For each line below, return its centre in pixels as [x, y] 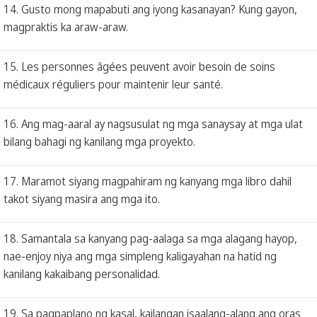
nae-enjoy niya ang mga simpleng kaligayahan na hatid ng [140, 256]
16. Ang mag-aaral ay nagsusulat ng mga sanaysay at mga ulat [153, 123]
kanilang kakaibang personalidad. [82, 273]
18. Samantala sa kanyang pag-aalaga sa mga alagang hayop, [150, 238]
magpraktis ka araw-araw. [66, 27]
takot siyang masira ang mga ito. [82, 198]
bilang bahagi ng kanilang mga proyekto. [99, 141]
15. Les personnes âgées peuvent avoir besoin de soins [139, 66]
